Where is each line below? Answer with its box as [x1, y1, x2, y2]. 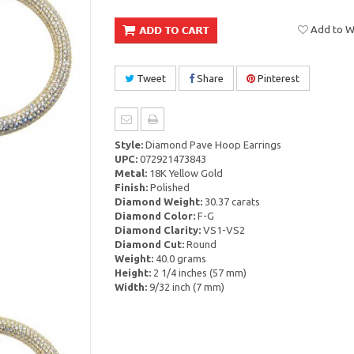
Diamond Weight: [114, 196, 202, 207]
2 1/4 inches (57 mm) [150, 267, 247, 278]
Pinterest [254, 73, 299, 84]
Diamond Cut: [114, 239, 184, 250]
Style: [114, 139, 143, 150]
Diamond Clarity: [114, 224, 201, 235]
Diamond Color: [114, 210, 195, 221]
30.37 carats [201, 196, 260, 207]
